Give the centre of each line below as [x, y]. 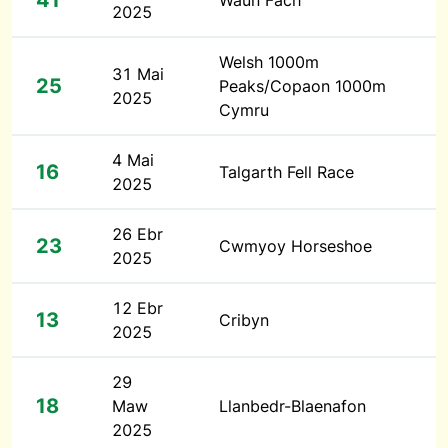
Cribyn [244, 320]
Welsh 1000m [269, 62]
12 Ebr [137, 308]
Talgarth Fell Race [286, 172]
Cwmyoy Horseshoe [295, 246]
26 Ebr [137, 234]
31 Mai [138, 74]
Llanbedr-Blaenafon [292, 406]
